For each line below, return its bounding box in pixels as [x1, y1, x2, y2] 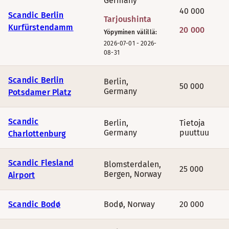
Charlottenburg [8, 129, 66, 139]
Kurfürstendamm [8, 22, 74, 32]
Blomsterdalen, [104, 159, 161, 169]
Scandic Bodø [8, 199, 61, 209]
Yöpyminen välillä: [104, 29, 157, 36]
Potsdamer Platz [8, 87, 71, 97]
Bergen [104, 169, 130, 179]
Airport [8, 170, 35, 180]
